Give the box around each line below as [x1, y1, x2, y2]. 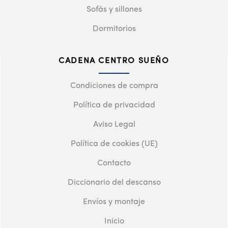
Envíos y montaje [83, 197, 145, 206]
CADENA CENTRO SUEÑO [59, 56, 169, 65]
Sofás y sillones [86, 5, 142, 14]
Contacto [97, 159, 131, 167]
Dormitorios [92, 24, 136, 33]
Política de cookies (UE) [70, 139, 158, 148]
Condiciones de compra [70, 81, 158, 90]
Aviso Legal [93, 120, 135, 129]
